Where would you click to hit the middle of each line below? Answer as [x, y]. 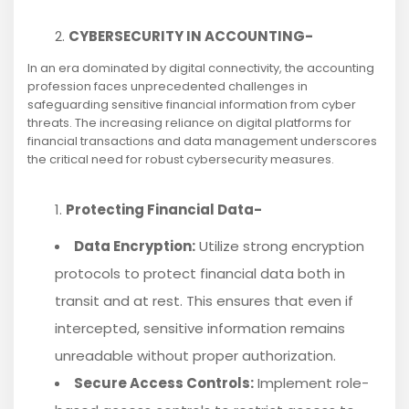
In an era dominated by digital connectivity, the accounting [201, 68]
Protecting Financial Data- [164, 210]
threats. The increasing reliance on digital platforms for [189, 123]
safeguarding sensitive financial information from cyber [192, 105]
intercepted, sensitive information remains [200, 329]
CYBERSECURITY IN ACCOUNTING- [191, 37]
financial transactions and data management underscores [202, 142]
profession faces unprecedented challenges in [168, 87]
